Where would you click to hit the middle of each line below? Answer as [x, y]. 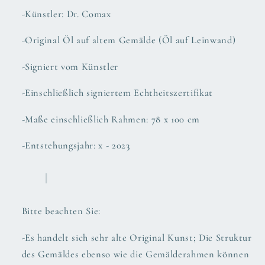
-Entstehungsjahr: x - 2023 [76, 146]
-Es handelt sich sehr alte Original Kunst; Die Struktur [137, 237]
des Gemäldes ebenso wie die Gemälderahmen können [135, 254]
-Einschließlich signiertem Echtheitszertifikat [117, 93]
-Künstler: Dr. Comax [66, 14]
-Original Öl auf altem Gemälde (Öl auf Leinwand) [129, 41]
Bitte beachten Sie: [61, 211]
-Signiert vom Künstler [70, 67]
